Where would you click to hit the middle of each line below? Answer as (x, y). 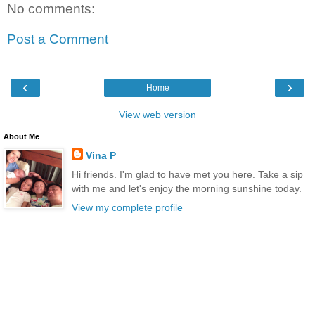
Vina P (101, 155)
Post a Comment (58, 39)
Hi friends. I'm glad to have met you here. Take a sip (187, 174)
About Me (21, 136)
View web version (157, 114)
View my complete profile (127, 208)
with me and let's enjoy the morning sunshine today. (186, 188)
